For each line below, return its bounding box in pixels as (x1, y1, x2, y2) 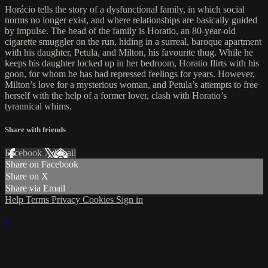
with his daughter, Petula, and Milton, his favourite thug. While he (5, 47, 253, 57)
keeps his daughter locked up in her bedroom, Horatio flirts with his (5, 57, 259, 68)
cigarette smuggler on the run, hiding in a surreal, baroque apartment (5, 36, 261, 47)
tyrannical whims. (5, 100, 72, 111)
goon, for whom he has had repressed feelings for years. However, (5, 68, 255, 79)
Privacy (51, 194, 83, 205)
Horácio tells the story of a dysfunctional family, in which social (5, 4, 245, 14)
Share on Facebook (5, 159, 78, 170)
